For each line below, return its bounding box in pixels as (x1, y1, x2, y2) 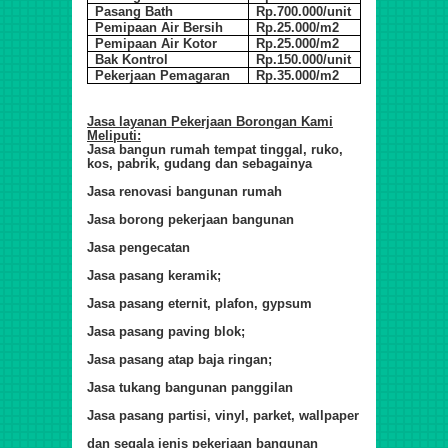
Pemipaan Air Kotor (95, 36, 218, 52)
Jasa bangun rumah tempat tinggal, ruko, (87, 142, 343, 158)
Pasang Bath (95, 4, 174, 20)
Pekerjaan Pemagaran (95, 68, 231, 84)
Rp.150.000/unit (256, 52, 352, 68)
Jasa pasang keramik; (87, 268, 221, 284)
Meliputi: (87, 128, 141, 144)
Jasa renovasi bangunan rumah (87, 184, 282, 200)
